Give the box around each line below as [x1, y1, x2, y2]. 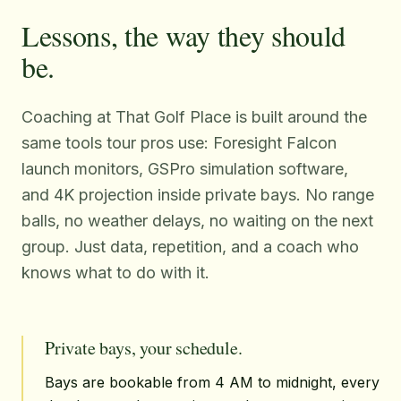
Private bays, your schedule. [45, 336, 243, 360]
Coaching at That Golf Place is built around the [21, 107, 367, 126]
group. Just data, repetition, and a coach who [21, 237, 359, 256]
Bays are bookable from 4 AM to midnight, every [45, 373, 380, 391]
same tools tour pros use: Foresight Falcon [21, 133, 337, 152]
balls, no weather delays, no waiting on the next [21, 211, 373, 230]
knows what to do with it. [21, 263, 209, 282]
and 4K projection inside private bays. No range [21, 185, 374, 204]
